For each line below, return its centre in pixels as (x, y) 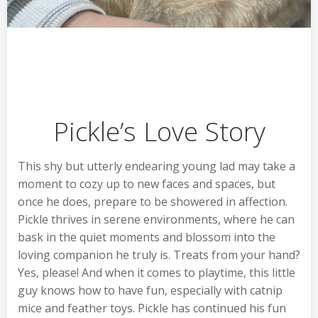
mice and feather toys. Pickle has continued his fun (152, 308)
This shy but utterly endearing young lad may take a (157, 166)
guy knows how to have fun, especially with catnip (150, 290)
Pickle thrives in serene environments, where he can (156, 219)
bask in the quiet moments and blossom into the (147, 237)
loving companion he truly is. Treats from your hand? (159, 255)
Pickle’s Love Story (159, 131)
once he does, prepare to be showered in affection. (153, 202)
